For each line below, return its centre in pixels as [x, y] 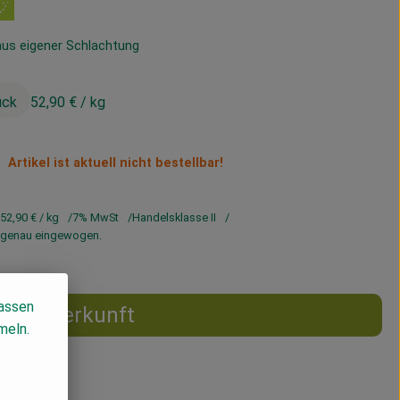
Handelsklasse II [174, 217]
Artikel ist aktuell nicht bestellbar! [116, 163]
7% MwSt [96, 217]
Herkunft [91, 315]
